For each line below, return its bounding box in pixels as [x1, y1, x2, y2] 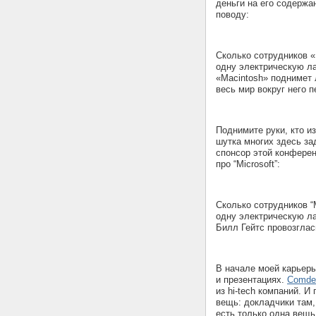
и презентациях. [216, 274, 287, 285]
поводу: [216, 8, 252, 20]
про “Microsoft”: [216, 158, 280, 169]
